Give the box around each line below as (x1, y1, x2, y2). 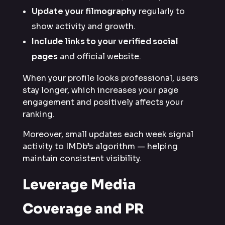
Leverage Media (23, 176, 136, 193)
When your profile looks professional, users (23, 72, 198, 83)
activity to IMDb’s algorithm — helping (23, 141, 178, 152)
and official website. (57, 51, 141, 62)
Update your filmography (31, 6, 137, 17)
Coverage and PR (23, 200, 144, 217)
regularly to (136, 6, 185, 17)
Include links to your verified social (31, 36, 178, 47)
